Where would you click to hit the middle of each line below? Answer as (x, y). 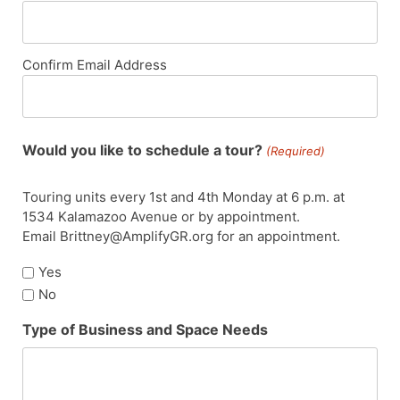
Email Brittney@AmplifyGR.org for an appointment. (182, 236)
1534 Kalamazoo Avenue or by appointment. (162, 216)
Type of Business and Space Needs (146, 330)
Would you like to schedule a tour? (143, 150)
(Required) (295, 150)
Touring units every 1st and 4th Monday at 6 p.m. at (184, 196)
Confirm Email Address (95, 64)
